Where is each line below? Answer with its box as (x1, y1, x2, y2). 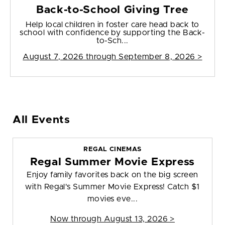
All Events (13, 115, 70, 126)
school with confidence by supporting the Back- (20, 29, 205, 37)
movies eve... (87, 195, 138, 203)
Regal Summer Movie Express (30, 157, 195, 168)
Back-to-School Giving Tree (36, 5, 189, 16)
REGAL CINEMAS (83, 146, 142, 153)
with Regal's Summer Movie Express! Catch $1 (25, 183, 200, 191)
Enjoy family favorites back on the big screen (27, 171, 198, 179)
